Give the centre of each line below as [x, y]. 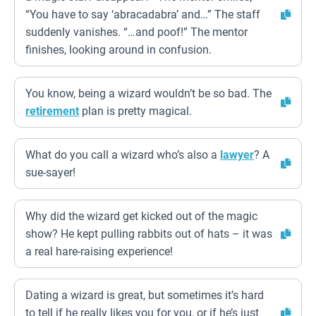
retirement [52, 111]
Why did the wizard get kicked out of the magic [141, 216]
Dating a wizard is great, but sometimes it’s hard [145, 295]
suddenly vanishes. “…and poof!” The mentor [136, 32]
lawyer [237, 155]
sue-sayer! [50, 172]
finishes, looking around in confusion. [119, 50]
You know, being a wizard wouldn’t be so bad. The [148, 93]
